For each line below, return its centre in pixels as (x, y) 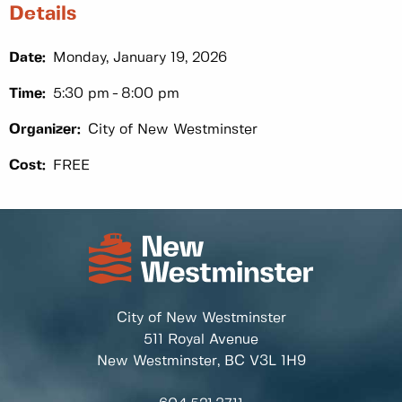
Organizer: (45, 130)
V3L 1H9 (277, 362)
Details (43, 13)
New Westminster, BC (173, 362)
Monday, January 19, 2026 (140, 58)
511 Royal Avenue (201, 340)
